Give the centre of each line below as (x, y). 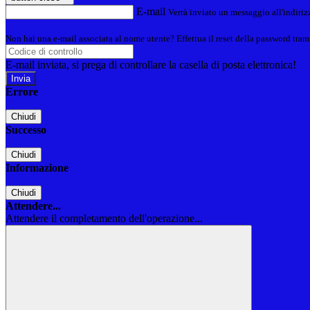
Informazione (37, 168)
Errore (22, 92)
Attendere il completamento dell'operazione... (104, 219)
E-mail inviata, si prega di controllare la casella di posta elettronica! (151, 65)
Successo (26, 130)
